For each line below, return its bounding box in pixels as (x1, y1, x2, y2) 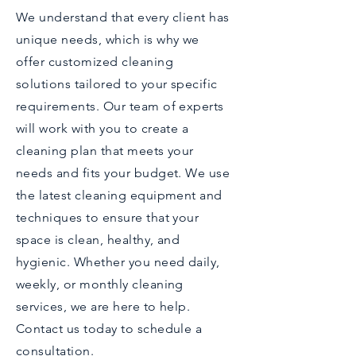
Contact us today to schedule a (16, 321, 203, 336)
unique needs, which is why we (16, 32, 199, 47)
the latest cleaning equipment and (16, 188, 222, 203)
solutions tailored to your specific (16, 76, 218, 91)
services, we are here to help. (16, 299, 191, 314)
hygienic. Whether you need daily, (16, 254, 220, 269)
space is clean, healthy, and (16, 232, 180, 247)
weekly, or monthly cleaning (16, 277, 184, 292)
